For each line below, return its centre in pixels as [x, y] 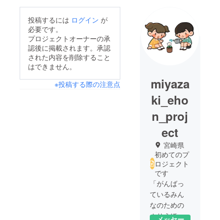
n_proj [170, 116]
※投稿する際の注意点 [87, 84]
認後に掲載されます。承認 [69, 47]
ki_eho [170, 99]
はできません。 [52, 66]
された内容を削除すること [69, 57]
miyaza [170, 83]
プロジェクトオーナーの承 [69, 38]
